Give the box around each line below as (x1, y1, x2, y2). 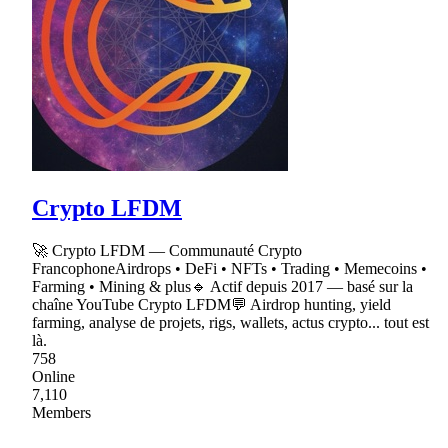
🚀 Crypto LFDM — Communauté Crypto (32, 242, 302, 260)
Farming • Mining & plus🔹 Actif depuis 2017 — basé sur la (32, 278, 413, 296)
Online (32, 368, 75, 386)
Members (32, 404, 91, 422)
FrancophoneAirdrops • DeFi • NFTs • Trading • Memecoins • (32, 260, 427, 278)
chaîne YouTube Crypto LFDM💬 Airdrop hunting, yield (32, 296, 391, 314)
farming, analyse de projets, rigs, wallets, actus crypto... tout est (32, 314, 429, 332)
